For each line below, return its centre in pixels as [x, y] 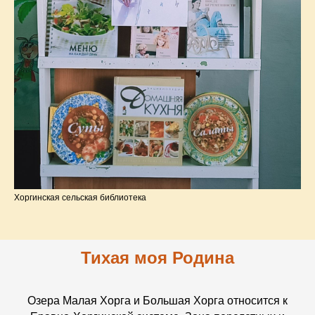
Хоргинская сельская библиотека [80, 197]
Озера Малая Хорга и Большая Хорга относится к [157, 300]
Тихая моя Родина [157, 257]
